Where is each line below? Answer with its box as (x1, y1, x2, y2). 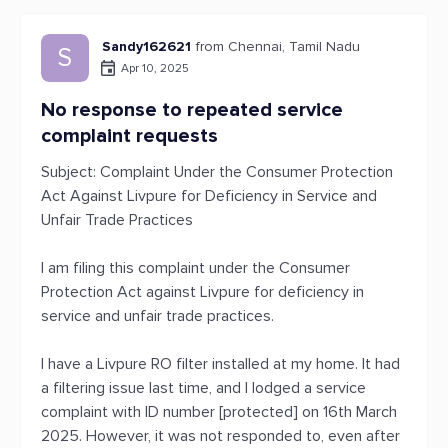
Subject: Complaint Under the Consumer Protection (41, 162, 393, 182)
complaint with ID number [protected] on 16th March (41, 402, 397, 422)
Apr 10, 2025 (121, 60, 189, 76)
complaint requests (41, 124, 218, 148)
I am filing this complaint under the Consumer (41, 258, 350, 278)
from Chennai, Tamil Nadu (196, 38, 360, 55)
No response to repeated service (41, 98, 343, 122)
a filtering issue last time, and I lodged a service (41, 378, 366, 398)
